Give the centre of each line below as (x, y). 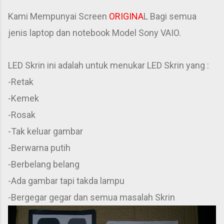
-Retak (21, 82)
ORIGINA (126, 16)
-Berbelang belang (44, 164)
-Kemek (23, 98)
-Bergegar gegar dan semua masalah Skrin (91, 197)
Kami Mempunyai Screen (58, 16)
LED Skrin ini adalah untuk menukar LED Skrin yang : (108, 65)
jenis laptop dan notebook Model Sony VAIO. (94, 33)
